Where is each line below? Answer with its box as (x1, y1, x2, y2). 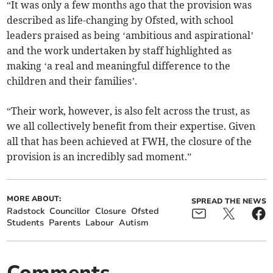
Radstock (7, 205, 45, 218)
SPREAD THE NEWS (191, 196, 266, 207)
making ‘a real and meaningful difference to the (7, 60, 231, 73)
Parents (49, 217, 81, 229)
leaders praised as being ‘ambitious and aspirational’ (7, 29, 254, 42)
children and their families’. (7, 75, 138, 88)
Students (7, 217, 44, 229)
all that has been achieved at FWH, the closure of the (7, 135, 252, 148)
